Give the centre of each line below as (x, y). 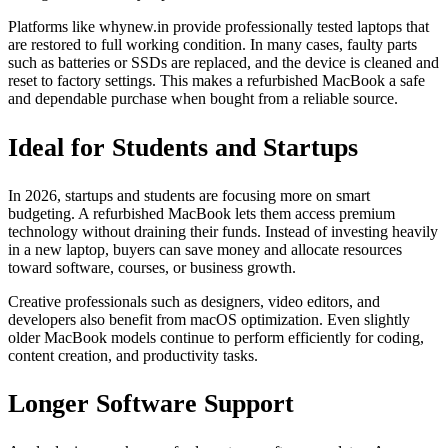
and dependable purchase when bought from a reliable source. (203, 99)
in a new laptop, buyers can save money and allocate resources (205, 249)
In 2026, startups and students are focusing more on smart (189, 195)
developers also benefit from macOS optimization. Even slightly (209, 319)
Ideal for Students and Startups (183, 148)
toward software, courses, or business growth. (152, 267)
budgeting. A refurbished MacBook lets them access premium (201, 213)
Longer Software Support (151, 404)
